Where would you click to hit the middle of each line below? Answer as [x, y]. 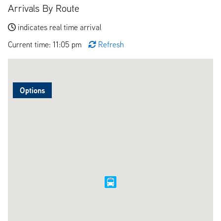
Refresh [111, 44]
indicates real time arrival [59, 27]
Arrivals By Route [44, 8]
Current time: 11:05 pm [46, 44]
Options [32, 90]
